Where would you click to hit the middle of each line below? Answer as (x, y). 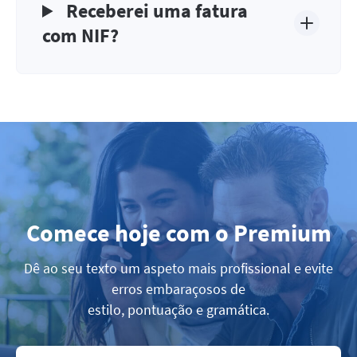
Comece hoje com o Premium (178, 233)
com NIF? (80, 35)
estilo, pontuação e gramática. (178, 310)
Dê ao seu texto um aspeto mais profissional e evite (178, 268)
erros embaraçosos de (178, 289)
